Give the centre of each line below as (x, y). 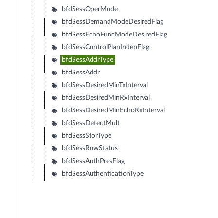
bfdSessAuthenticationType (103, 174)
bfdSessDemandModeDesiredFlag (113, 22)
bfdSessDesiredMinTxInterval (105, 85)
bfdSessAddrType (88, 60)
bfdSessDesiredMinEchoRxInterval (114, 111)
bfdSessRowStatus (90, 149)
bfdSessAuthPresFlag (93, 161)
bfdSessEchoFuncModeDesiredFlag (115, 35)
